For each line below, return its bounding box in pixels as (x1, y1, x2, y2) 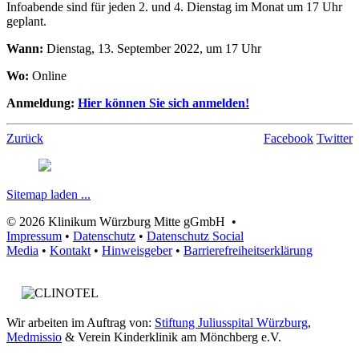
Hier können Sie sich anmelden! (78, 95, 249, 110)
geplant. (6, 14, 46, 28)
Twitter (317, 131, 353, 145)
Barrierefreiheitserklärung (184, 243, 313, 257)
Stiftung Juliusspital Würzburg (155, 315, 308, 329)
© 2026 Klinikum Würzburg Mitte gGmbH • (6, 214, 240, 228)
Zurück (6, 131, 43, 145)
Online (29, 68, 67, 83)
